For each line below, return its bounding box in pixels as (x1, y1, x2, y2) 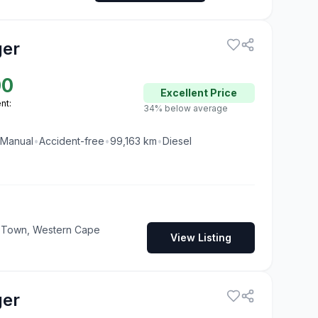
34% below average (143, 102, 228, 114)
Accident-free (39, 134, 104, 147)
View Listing (170, 231, 231, 243)
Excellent (160, 86, 209, 99)
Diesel (163, 134, 192, 147)
